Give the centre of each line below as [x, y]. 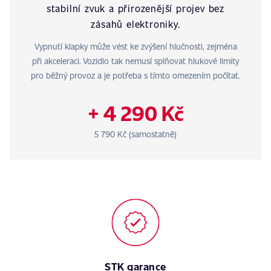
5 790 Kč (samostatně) [135, 134]
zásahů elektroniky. [135, 24]
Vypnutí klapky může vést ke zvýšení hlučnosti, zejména [135, 46]
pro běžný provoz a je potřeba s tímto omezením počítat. [135, 75]
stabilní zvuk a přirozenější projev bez [135, 8]
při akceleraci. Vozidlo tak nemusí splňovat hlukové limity [135, 61]
